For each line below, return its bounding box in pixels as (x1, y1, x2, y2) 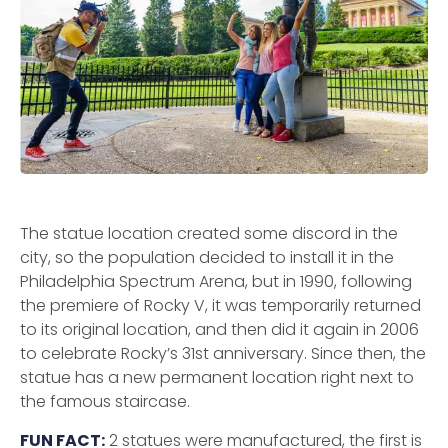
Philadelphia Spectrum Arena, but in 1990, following (20, 270, 412, 294)
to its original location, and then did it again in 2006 (20, 318, 419, 342)
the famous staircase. (20, 390, 190, 414)
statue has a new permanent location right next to (20, 366, 414, 390)
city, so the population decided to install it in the (20, 246, 394, 270)
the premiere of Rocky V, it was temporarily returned (20, 294, 421, 318)
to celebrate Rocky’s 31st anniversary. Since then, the (20, 342, 426, 366)
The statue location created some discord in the (20, 222, 398, 246)
